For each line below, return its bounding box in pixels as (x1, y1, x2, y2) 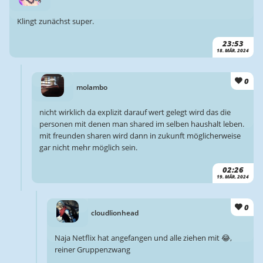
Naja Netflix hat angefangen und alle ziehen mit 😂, (54, 232, 232, 244)
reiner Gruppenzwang (54, 244, 130, 255)
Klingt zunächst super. (16, 16, 94, 27)
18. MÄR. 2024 (217, 48, 249, 54)
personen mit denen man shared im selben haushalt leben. (39, 118, 245, 129)
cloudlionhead (91, 207, 139, 218)
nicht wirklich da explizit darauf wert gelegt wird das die (39, 106, 231, 117)
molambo (76, 82, 107, 92)
